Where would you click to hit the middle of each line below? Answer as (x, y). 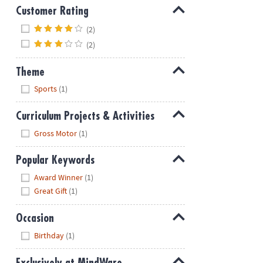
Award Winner (59, 177)
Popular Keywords (55, 160)
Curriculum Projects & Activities (85, 116)
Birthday (49, 235)
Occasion (35, 218)
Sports (46, 89)
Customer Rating (52, 11)
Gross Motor (56, 133)
